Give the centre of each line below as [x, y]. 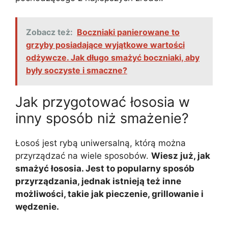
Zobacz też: [49, 32]
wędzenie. [37, 207]
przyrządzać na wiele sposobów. [83, 156]
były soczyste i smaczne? [77, 70]
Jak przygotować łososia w [103, 102]
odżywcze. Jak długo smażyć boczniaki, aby [113, 58]
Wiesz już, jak [181, 156]
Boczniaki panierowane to [128, 32]
